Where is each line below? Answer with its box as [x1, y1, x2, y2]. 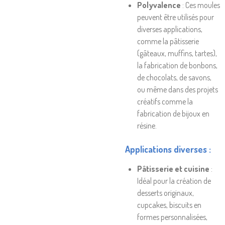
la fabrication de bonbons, [137, 60, 217, 70]
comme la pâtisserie [137, 36, 199, 46]
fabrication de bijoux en [137, 108, 209, 119]
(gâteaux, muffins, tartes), [137, 48, 217, 58]
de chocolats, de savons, [137, 72, 211, 82]
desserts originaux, [137, 188, 194, 198]
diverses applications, [137, 24, 202, 34]
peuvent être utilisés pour [137, 12, 214, 22]
